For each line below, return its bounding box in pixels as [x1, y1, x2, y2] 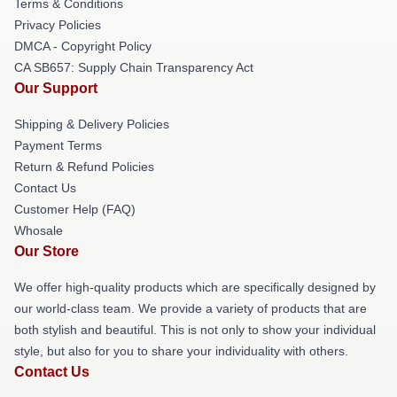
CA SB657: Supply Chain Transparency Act [14, 60, 253, 75]
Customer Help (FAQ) [14, 202, 136, 217]
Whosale [14, 223, 63, 238]
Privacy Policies [14, 18, 101, 33]
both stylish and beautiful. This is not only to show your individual [14, 323, 376, 338]
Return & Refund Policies [14, 160, 154, 175]
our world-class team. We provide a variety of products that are [14, 301, 367, 316]
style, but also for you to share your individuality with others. [14, 344, 348, 359]
